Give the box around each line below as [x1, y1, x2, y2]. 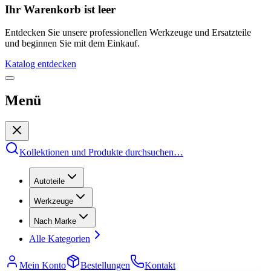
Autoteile [34, 177, 65, 186]
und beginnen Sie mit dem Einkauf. [5, 38, 140, 49]
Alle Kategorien [29, 233, 90, 244]
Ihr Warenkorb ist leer [5, 2, 116, 16]
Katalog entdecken [5, 59, 76, 70]
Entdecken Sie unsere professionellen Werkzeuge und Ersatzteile [5, 27, 251, 38]
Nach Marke [34, 217, 76, 226]
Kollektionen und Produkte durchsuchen [19, 147, 174, 158]
